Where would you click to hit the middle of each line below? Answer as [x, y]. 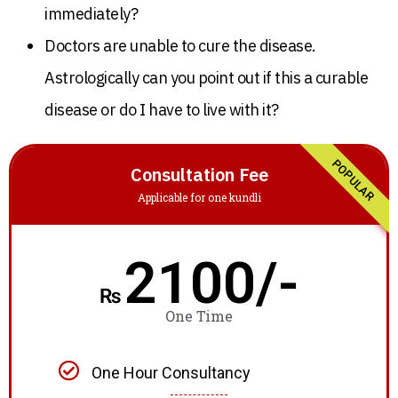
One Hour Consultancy [171, 372]
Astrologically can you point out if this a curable [206, 77]
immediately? [91, 13]
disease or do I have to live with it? [162, 109]
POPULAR [353, 179]
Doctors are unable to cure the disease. [180, 45]
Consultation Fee [199, 174]
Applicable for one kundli [199, 197]
